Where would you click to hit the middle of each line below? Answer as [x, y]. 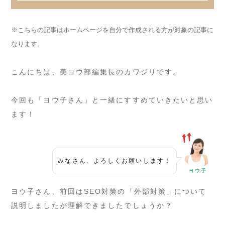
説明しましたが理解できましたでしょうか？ [92, 205]
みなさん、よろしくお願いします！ [115, 160]
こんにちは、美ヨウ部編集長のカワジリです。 [96, 72]
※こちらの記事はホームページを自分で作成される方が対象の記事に [112, 30]
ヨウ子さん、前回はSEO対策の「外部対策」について [109, 191]
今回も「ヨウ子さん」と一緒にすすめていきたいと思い [112, 100]
